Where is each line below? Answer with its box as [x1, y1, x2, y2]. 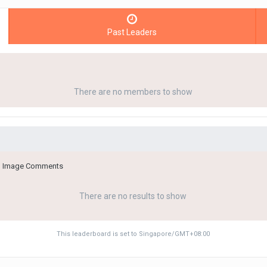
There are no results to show [79, 191, 187, 201]
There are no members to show [73, 87, 193, 97]
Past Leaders [107, 27, 157, 38]
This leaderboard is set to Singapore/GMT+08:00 [56, 230, 210, 238]
